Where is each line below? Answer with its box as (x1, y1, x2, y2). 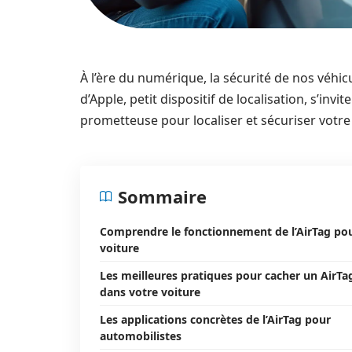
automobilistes (100, 328, 181, 343)
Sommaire (118, 185, 207, 208)
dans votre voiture (100, 284, 200, 299)
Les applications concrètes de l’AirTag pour (100, 312, 331, 327)
